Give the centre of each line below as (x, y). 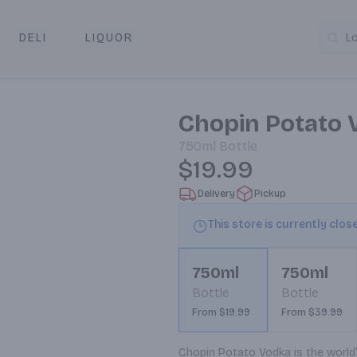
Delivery (216, 194)
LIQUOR (109, 38)
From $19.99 (221, 312)
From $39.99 (312, 312)
